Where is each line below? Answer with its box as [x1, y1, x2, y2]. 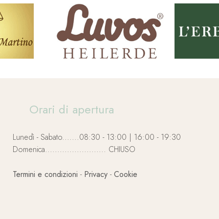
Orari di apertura [29, 100, 114, 118]
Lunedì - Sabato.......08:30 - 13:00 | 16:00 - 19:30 [12, 131, 181, 143]
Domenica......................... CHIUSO [12, 143, 135, 155]
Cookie [113, 168, 137, 180]
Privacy [84, 168, 108, 180]
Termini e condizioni [12, 168, 78, 180]
